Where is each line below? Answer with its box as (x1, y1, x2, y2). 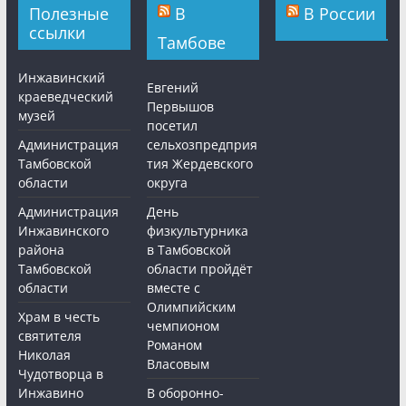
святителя (17, 326, 82, 344)
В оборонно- (147, 383, 225, 401)
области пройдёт (147, 259, 254, 277)
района (17, 240, 64, 258)
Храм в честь (17, 307, 100, 325)
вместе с (147, 278, 201, 296)
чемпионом (147, 316, 220, 334)
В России (304, 2, 376, 24)
